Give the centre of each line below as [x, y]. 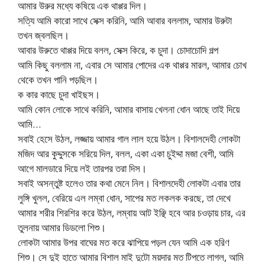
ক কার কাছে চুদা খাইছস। [59, 95]
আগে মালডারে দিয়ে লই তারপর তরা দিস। [82, 169]
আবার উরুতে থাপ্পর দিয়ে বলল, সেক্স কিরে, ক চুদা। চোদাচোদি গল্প [118, 50]
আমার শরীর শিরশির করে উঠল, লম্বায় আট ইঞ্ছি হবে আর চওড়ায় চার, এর [132, 213]
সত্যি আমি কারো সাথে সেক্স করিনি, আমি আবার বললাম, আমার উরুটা [125, 21]
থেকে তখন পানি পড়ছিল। [58, 80]
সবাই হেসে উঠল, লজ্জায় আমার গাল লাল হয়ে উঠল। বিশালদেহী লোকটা [129, 139]
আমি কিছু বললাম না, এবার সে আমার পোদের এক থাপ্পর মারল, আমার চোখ [132, 65]
